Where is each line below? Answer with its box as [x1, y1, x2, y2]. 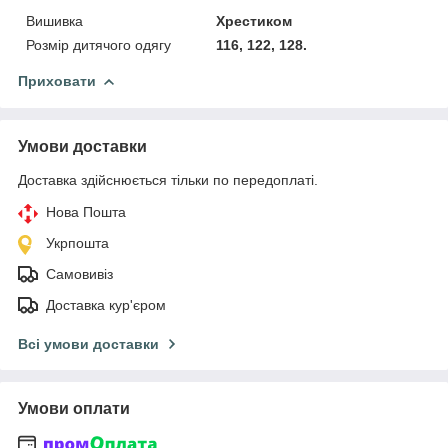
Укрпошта [46, 235, 109, 252]
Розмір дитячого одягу [26, 37, 171, 54]
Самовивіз [46, 266, 113, 283]
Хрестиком [216, 13, 293, 30]
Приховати [18, 73, 96, 90]
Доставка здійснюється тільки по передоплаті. [18, 172, 318, 189]
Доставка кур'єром [46, 297, 166, 314]
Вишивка [26, 13, 83, 30]
